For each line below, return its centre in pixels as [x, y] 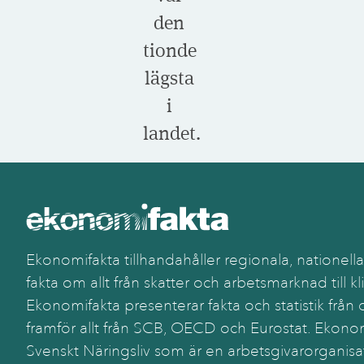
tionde [170, 50]
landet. [172, 132]
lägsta [169, 77]
